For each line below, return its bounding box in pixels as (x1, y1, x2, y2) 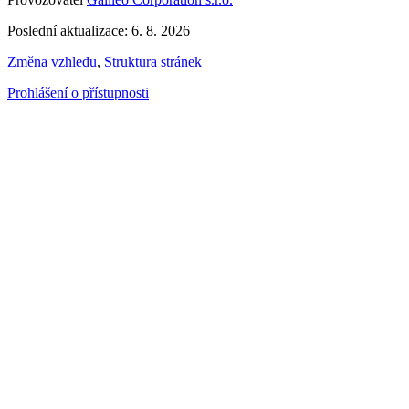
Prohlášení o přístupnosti (7, 85, 149, 101)
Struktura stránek (104, 54, 202, 70)
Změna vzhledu (7, 54, 97, 70)
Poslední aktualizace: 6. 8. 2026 (7, 23, 190, 39)
